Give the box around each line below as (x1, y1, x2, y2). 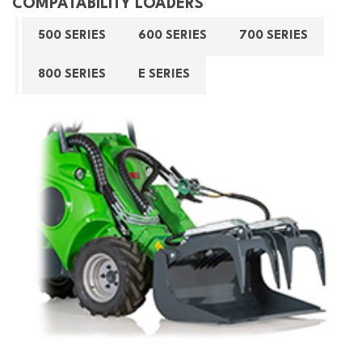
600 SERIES (138, 29, 207, 42)
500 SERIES (38, 29, 106, 42)
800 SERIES (38, 68, 106, 81)
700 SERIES (239, 29, 308, 42)
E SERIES (138, 68, 190, 81)
